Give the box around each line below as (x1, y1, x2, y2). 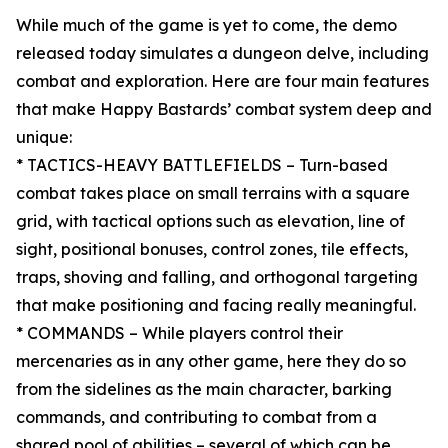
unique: (16, 127, 72, 148)
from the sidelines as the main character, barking (16, 379, 392, 400)
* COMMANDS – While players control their (16, 323, 343, 344)
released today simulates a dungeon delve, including (16, 43, 429, 64)
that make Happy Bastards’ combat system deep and (16, 99, 432, 120)
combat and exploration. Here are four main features (16, 71, 429, 92)
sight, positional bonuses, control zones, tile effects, (16, 239, 408, 260)
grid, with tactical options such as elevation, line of (16, 211, 405, 232)
